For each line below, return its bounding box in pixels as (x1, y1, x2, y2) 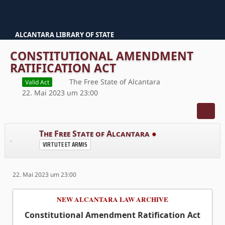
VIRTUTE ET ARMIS (43, 139, 87, 150)
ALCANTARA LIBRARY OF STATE (15, 30, 114, 39)
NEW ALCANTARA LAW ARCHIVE (57, 194, 168, 204)
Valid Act (25, 77, 49, 86)
